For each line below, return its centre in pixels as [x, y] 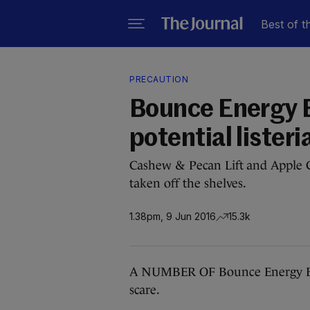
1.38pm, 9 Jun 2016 [173, 216]
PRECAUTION [159, 79]
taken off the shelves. [188, 183]
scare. [145, 290]
